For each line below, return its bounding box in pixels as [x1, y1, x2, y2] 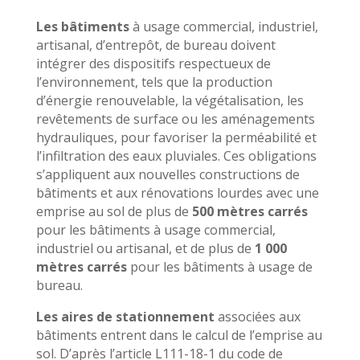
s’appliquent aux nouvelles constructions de [35, 165, 300, 183]
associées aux [214, 307, 301, 325]
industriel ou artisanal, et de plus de [35, 239, 255, 257]
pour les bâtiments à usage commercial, [35, 220, 276, 239]
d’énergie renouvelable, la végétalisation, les [35, 91, 304, 109]
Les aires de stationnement [35, 307, 215, 325]
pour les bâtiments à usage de [126, 257, 313, 276]
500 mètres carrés [191, 202, 308, 220]
